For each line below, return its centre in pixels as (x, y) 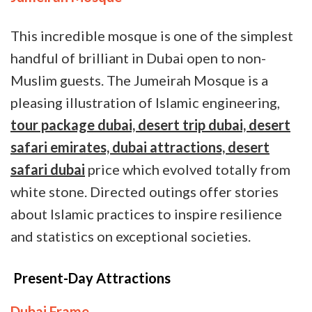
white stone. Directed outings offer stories (145, 192)
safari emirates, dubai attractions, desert (140, 147)
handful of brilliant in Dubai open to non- (138, 58)
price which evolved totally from (188, 170)
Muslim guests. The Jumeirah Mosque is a (139, 80)
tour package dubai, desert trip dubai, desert (150, 125)
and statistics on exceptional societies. (131, 236)
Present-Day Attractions (92, 278)
